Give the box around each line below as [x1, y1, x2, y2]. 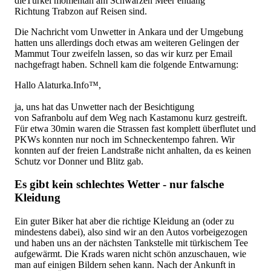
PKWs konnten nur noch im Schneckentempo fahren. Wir [15, 134, 235, 145]
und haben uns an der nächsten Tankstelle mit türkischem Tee [15, 238, 248, 249]
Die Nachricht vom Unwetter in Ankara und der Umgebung [15, 26, 243, 37]
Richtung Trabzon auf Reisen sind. [15, 5, 147, 16]
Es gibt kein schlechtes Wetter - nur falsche [15, 178, 224, 191]
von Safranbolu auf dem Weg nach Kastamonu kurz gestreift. [15, 112, 247, 123]
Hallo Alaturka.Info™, [15, 79, 101, 90]
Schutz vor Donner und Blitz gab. [15, 155, 143, 166]
